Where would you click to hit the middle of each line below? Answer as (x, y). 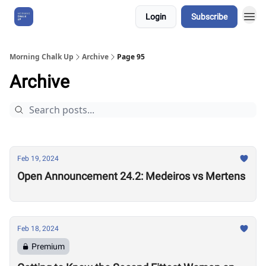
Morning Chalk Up (42, 57)
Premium (48, 246)
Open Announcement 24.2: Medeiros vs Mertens (131, 176)
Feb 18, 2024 (38, 229)
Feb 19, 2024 (38, 159)
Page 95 (131, 57)
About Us (62, 17)
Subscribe (209, 17)
